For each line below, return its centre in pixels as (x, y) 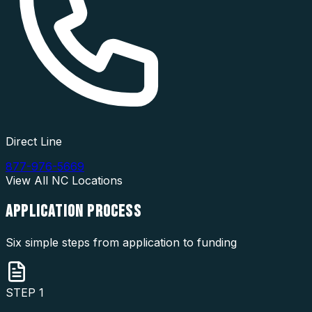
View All (29, 180)
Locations (95, 180)
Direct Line (34, 141)
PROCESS (114, 211)
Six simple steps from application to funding (121, 242)
